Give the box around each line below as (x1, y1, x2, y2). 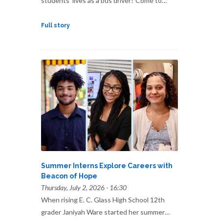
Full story (41, 22, 70, 29)
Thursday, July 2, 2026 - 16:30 (41, 183, 127, 192)
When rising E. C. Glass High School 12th (41, 195, 165, 204)
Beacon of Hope (41, 172, 97, 180)
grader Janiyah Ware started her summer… (41, 207, 170, 216)
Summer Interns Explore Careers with (41, 161, 173, 170)
